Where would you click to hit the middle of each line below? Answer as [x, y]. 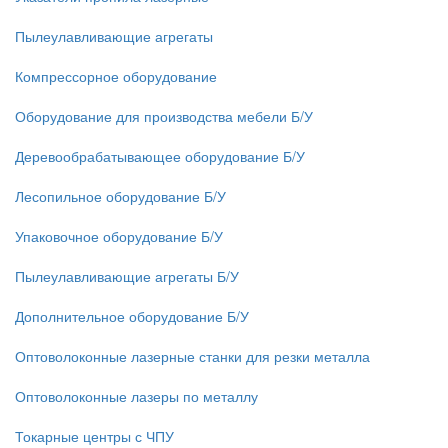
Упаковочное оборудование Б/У [119, 236]
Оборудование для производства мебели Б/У [164, 116]
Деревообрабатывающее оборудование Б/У [160, 156]
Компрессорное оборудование [116, 76]
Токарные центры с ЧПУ [94, 436]
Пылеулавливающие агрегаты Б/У [127, 276]
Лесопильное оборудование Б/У [120, 196]
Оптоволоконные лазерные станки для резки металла [192, 356]
